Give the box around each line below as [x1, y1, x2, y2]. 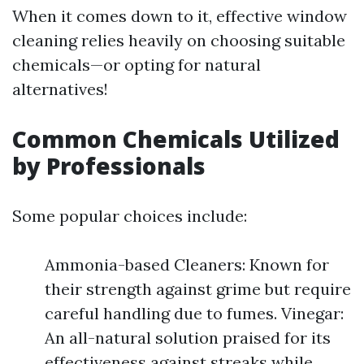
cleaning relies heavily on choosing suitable [12, 30, 345, 50]
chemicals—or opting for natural [12, 54, 261, 75]
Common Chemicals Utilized [12, 123, 340, 154]
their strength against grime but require [45, 279, 351, 299]
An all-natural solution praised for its [45, 327, 331, 348]
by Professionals [12, 150, 206, 181]
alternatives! [12, 79, 108, 99]
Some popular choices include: [12, 206, 247, 226]
